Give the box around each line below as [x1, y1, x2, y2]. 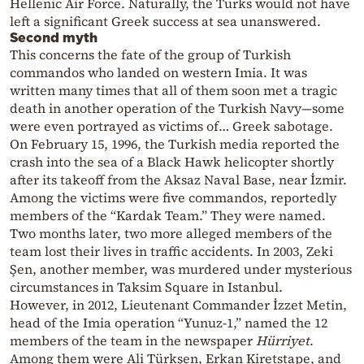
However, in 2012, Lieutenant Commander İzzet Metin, [10, 296, 347, 314]
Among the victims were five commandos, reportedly [10, 188, 336, 207]
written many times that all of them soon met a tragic [10, 81, 337, 100]
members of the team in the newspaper [10, 331, 256, 350]
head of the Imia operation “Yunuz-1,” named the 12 [10, 314, 327, 332]
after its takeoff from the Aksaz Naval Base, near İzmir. [10, 171, 347, 189]
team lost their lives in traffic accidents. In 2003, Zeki [10, 242, 333, 261]
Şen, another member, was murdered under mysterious [10, 260, 352, 279]
